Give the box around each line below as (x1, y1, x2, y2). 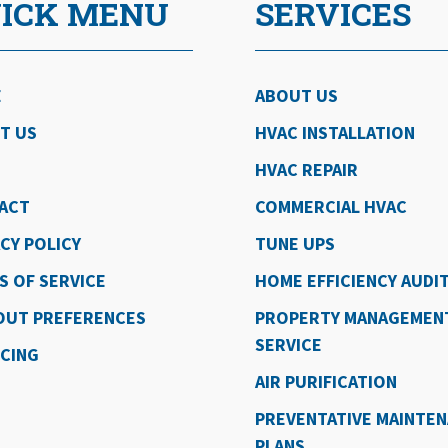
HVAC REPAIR (255, 157, 359, 181)
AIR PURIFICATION (255, 369, 398, 393)
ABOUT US (255, 83, 339, 107)
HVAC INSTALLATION (255, 120, 416, 144)
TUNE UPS (255, 231, 336, 255)
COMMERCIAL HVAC (255, 194, 408, 218)
